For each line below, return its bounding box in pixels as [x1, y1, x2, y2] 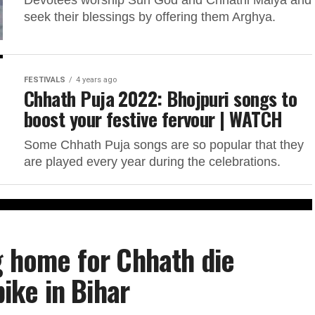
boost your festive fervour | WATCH [24, 104, 283, 133]
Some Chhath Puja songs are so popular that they [24, 137, 304, 152]
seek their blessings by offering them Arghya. [24, 10, 276, 24]
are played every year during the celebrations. [24, 154, 281, 169]
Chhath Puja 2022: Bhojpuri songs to [24, 84, 297, 112]
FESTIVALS [24, 75, 65, 84]
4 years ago [76, 75, 117, 84]
